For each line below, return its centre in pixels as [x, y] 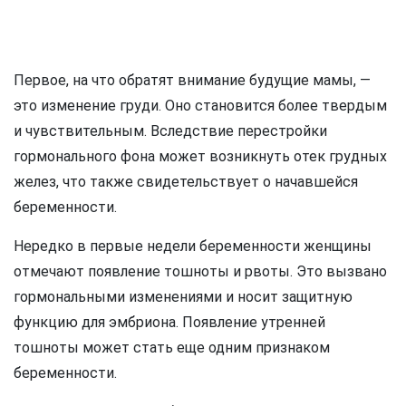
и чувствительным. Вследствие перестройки [170, 131]
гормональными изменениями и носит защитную [183, 297]
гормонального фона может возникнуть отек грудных [200, 157]
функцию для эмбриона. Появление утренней [169, 323]
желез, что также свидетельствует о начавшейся [186, 182]
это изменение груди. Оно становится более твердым [200, 106]
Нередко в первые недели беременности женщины [193, 246]
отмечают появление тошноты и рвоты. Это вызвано [200, 272]
